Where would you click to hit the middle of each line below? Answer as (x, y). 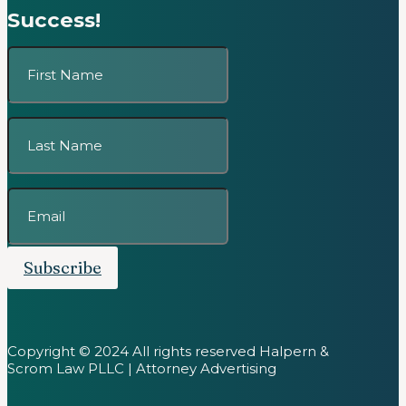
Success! (54, 19)
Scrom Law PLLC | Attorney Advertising (142, 369)
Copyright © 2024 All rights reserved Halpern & (168, 352)
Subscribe (63, 268)
